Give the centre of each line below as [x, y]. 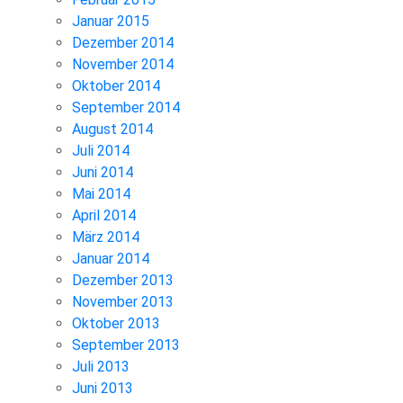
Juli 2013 [101, 366]
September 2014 [126, 107]
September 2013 [126, 345]
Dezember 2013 [123, 280]
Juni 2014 [103, 172]
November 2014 [123, 64]
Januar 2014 [111, 258]
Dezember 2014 [123, 42]
